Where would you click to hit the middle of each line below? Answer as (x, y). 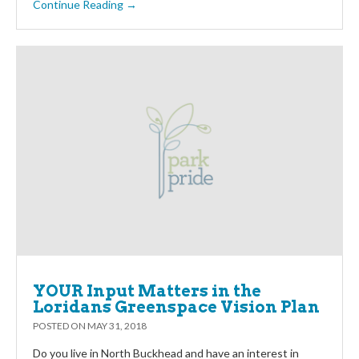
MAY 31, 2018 (117, 325)
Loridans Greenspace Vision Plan (176, 307)
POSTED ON (60, 325)
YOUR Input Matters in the (147, 290)
